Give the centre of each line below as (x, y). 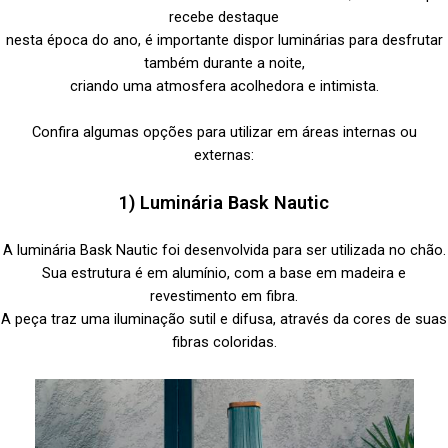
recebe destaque (224, 16)
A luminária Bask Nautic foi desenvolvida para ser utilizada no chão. (224, 249)
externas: (224, 154)
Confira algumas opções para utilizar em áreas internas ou (224, 131)
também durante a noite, (224, 62)
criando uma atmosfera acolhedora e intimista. (224, 85)
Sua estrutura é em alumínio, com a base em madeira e (224, 272)
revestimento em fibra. (224, 295)
